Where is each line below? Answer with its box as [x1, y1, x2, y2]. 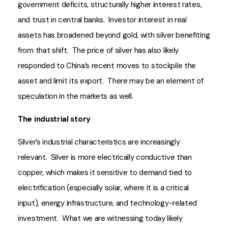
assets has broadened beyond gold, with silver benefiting [18, 30, 210, 40]
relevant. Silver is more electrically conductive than [18, 152, 192, 162]
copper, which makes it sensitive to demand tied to [18, 167, 192, 178]
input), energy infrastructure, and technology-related [18, 198, 197, 208]
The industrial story [18, 114, 91, 124]
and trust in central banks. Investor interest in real [18, 15, 187, 25]
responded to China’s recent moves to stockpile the [18, 61, 196, 71]
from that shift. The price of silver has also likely [18, 45, 179, 55]
